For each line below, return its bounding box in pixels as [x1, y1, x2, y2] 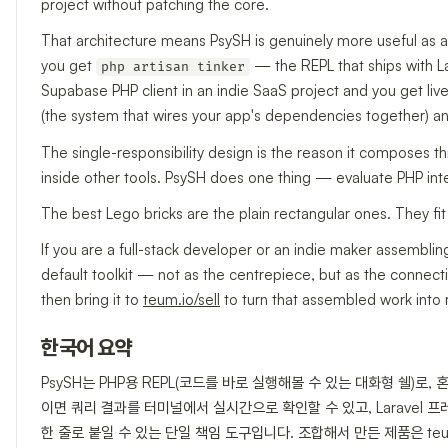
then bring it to [41, 290, 143, 310]
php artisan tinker [101, 59, 245, 76]
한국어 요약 [41, 337, 133, 362]
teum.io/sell [143, 290, 220, 310]
